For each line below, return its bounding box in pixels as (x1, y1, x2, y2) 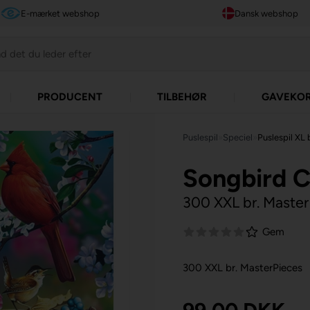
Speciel (223, 131, 253, 143)
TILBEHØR (156, 91, 207, 103)
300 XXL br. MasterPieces (183, 261, 303, 274)
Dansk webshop (234, 8, 298, 19)
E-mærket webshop (21, 8, 100, 19)
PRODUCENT (37, 91, 103, 103)
